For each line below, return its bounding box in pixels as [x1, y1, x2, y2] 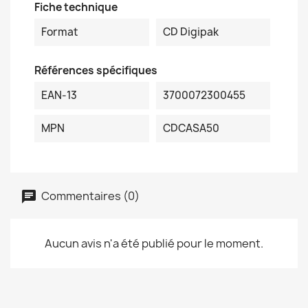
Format [41, 25, 78, 39]
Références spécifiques [34, 63, 157, 78]
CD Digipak [162, 25, 219, 39]
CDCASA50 [162, 121, 219, 135]
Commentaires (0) [39, 188, 140, 203]
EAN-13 [41, 88, 77, 102]
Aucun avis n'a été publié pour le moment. [45, 236, 263, 251]
